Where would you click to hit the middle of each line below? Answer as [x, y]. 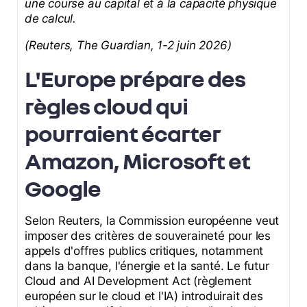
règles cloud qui [106, 106]
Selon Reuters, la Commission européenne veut [152, 221]
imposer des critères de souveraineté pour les [148, 236]
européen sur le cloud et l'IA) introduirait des [144, 296]
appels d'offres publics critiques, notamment [144, 251]
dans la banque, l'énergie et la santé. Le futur [147, 266]
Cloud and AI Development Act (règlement [138, 281]
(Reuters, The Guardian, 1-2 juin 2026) [128, 46]
